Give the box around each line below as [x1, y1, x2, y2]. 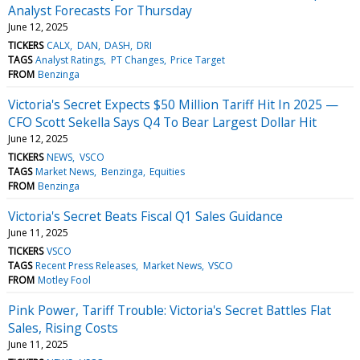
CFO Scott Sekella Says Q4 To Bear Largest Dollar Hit [8, 112, 317, 131]
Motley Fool [38, 272, 92, 287]
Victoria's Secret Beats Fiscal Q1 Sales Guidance [8, 207, 283, 225]
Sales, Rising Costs [8, 318, 118, 337]
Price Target [170, 52, 225, 67]
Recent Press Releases [35, 258, 137, 272]
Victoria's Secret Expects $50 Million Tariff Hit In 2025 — [8, 95, 338, 113]
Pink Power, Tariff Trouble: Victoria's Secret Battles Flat [8, 301, 331, 319]
